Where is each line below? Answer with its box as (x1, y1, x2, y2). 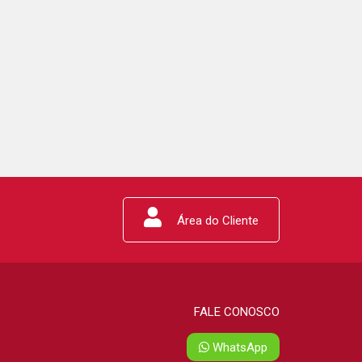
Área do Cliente (174, 213, 259, 228)
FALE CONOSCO (194, 304, 280, 319)
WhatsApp (213, 339, 267, 355)
